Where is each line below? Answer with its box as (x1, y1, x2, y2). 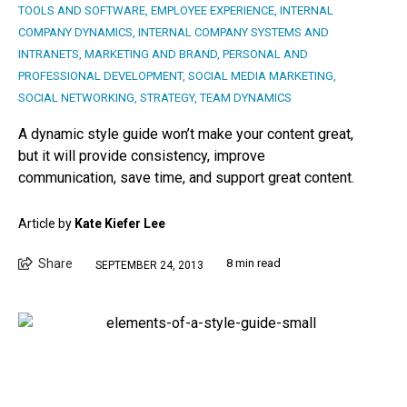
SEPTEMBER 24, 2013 (95, 258, 203, 272)
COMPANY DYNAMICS (18, 25, 133, 40)
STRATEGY (140, 91, 194, 105)
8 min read (226, 256, 281, 271)
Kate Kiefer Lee (74, 216, 165, 232)
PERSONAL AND (223, 47, 308, 62)
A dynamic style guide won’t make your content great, (18, 125, 353, 144)
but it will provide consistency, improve (18, 147, 265, 165)
